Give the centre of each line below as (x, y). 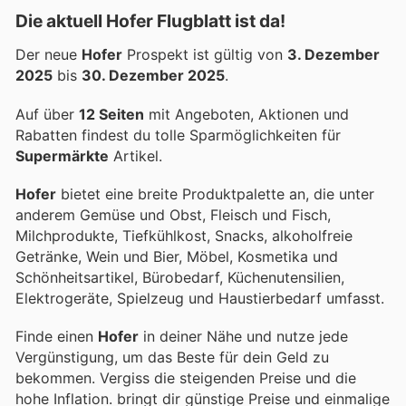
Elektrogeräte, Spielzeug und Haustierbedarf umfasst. (200, 298)
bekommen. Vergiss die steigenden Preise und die (186, 377)
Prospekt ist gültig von (205, 55)
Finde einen (57, 336)
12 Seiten (111, 114)
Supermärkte (62, 155)
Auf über (47, 114)
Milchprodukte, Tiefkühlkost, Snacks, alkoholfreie (184, 235)
